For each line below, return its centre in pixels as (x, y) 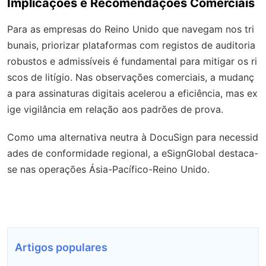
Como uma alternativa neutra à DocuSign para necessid (133, 137)
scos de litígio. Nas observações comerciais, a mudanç (131, 77)
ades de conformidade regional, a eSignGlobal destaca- (133, 153)
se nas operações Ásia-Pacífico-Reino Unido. (108, 169)
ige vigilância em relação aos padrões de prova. (115, 109)
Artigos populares (61, 247)
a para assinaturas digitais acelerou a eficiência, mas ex (132, 93)
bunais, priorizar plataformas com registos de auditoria (131, 45)
